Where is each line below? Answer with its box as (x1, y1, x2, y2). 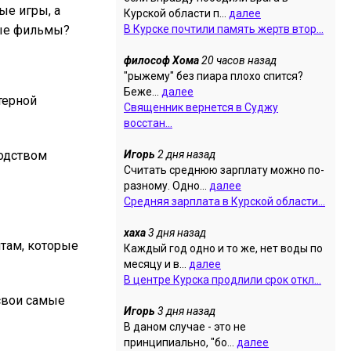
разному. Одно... (124, 179, 209, 192)
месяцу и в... (124, 258, 189, 270)
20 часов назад (199, 54, 277, 67)
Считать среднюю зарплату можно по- (124, 164, 324, 176)
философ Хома (124, 54, 199, 67)
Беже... (124, 85, 161, 98)
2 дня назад (155, 148, 215, 161)
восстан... (124, 117, 172, 129)
